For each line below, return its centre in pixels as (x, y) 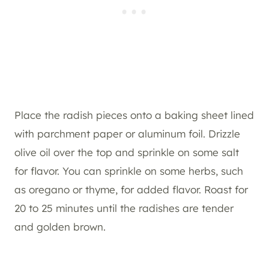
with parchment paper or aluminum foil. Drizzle (127, 134)
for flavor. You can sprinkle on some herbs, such (129, 171)
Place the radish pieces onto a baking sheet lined (134, 115)
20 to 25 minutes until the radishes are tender (124, 208)
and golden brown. (60, 227)
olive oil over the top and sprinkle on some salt (127, 153)
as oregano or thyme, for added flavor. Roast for (131, 190)
